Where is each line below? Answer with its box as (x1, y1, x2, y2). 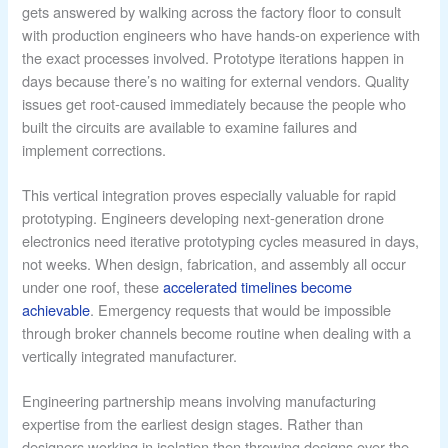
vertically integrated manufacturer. (22, 345, 238, 367)
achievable (22, 299, 91, 321)
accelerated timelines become (163, 276, 353, 298)
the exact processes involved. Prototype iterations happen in (22, 47, 405, 69)
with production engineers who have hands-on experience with (22, 24, 421, 46)
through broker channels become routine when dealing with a (22, 322, 412, 344)
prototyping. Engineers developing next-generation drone (22, 207, 385, 229)
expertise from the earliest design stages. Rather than (22, 413, 364, 434)
